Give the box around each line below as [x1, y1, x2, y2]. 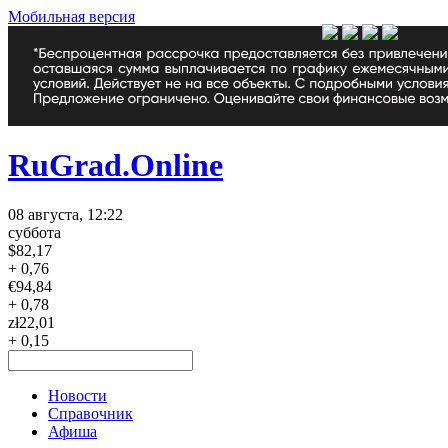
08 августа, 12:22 [8, 205, 123, 223]
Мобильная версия [8, 8, 135, 25]
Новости [48, 386, 107, 404]
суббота [8, 223, 61, 241]
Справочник [48, 404, 133, 422]
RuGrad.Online [8, 147, 223, 184]
